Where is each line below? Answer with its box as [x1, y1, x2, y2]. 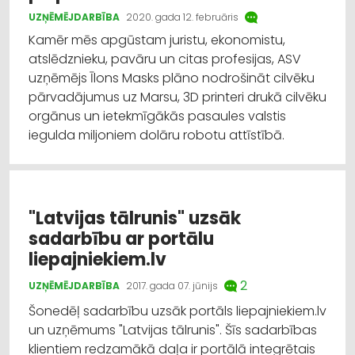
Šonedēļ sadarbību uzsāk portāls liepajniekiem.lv [29, 301, 326, 320]
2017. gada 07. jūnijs [126, 278, 218, 292]
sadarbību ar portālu [29, 226, 214, 251]
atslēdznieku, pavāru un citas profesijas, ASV [29, 49, 301, 68]
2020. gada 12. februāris [126, 10, 239, 24]
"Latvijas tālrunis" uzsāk [29, 205, 241, 231]
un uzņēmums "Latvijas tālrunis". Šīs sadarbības [29, 320, 317, 339]
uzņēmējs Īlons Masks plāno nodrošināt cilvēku [29, 68, 315, 87]
